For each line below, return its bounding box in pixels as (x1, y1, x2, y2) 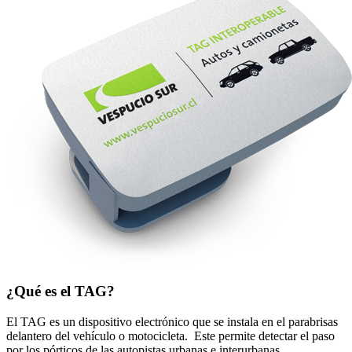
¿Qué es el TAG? (6, 283, 115, 300)
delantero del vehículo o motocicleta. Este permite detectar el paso (6, 328, 335, 343)
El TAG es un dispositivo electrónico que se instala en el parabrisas (6, 314, 338, 328)
